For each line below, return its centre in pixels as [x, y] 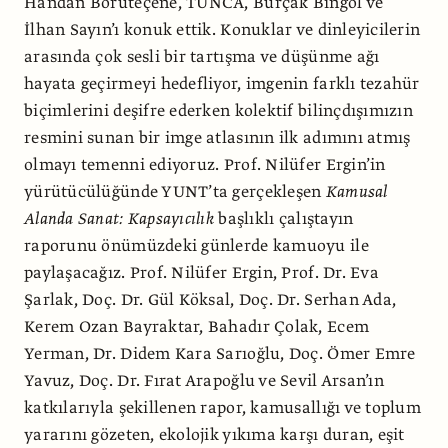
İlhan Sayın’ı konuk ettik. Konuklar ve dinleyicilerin [222, 29]
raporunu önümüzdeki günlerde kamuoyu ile [196, 245]
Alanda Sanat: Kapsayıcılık [119, 218]
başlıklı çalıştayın [284, 218]
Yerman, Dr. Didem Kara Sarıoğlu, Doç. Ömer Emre [220, 353]
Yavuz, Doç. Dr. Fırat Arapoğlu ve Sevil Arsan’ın [204, 380]
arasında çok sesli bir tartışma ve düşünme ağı [202, 56]
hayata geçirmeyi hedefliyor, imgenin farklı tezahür [222, 83]
